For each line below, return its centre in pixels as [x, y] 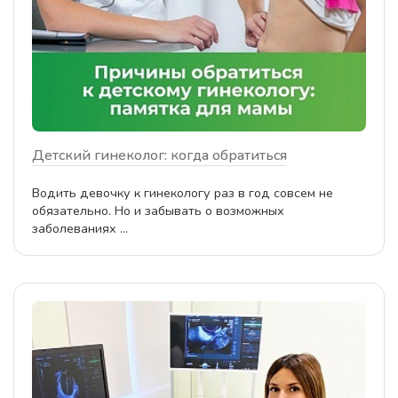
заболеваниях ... [80, 229]
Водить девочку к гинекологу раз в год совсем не [183, 193]
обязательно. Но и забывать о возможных [158, 211]
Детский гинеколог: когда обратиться [159, 156]
